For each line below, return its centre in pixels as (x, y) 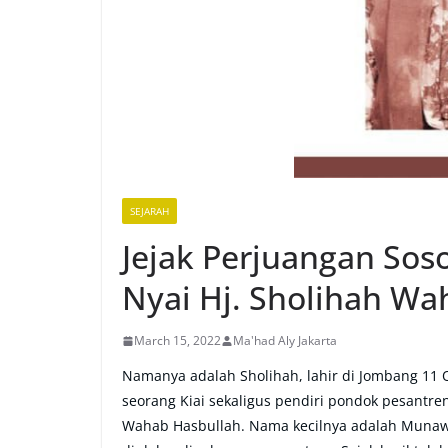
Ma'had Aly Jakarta (285, 341)
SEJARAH (149, 211)
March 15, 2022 (177, 341)
